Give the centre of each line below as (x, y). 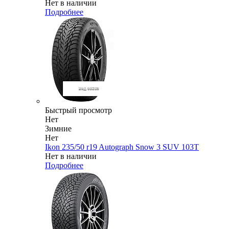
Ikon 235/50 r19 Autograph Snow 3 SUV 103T (122, 147)
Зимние (58, 129)
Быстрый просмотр (78, 110)
